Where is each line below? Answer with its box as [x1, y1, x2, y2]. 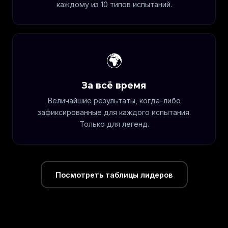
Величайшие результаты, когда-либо [47, 96, 181, 105]
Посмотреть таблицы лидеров [55, 170, 173, 179]
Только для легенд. [79, 120, 149, 128]
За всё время [82, 80, 146, 91]
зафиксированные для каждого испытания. [37, 108, 191, 117]
